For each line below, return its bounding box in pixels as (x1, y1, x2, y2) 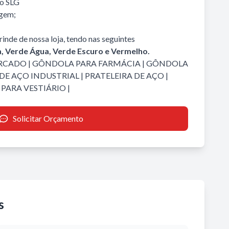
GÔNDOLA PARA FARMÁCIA (32, 58, 141, 68)
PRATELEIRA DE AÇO (85, 71, 164, 80)
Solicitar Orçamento (13, 113, 83, 123)
